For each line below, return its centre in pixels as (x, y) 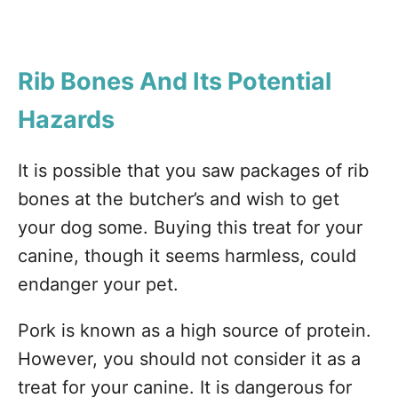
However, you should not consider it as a (189, 359)
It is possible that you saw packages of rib (193, 171)
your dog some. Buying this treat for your (190, 227)
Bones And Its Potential (196, 81)
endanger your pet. (98, 284)
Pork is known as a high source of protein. (195, 330)
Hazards (66, 119)
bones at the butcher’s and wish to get (179, 199)
